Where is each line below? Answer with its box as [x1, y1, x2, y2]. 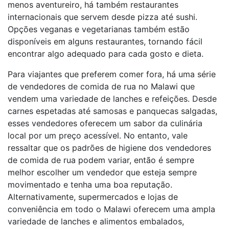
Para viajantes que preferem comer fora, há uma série [8, 69, 216, 79]
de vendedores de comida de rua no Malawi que [8, 81, 195, 91]
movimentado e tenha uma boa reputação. [8, 179, 172, 190]
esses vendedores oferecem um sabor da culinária [8, 118, 202, 128]
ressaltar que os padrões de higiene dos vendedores [8, 143, 211, 153]
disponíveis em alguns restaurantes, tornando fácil [8, 36, 202, 47]
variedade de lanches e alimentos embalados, [8, 216, 184, 226]
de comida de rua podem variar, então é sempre [8, 155, 194, 165]
